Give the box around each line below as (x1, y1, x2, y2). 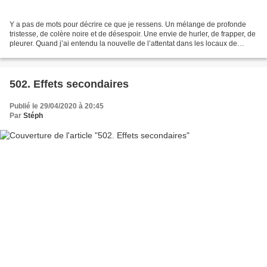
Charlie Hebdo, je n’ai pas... (10, 49, 100, 58)
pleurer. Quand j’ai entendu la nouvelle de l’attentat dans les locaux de (10, 39, 237, 48)
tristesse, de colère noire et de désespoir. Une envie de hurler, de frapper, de (10, 30, 256, 39)
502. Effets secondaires (10, 78, 129, 91)
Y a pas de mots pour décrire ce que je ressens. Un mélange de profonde (10, 20, 246, 29)
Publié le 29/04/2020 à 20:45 (10, 102, 104, 111)
